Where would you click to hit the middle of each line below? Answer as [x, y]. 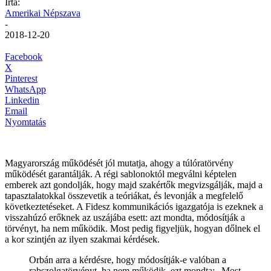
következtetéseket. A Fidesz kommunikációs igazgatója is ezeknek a [134, 206]
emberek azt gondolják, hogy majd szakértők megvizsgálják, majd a [134, 184]
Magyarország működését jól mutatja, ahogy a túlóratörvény [119, 163]
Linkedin [22, 100]
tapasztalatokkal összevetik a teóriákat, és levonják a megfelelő [124, 195]
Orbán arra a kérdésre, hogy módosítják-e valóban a [128, 260]
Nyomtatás [25, 122]
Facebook [24, 56]
